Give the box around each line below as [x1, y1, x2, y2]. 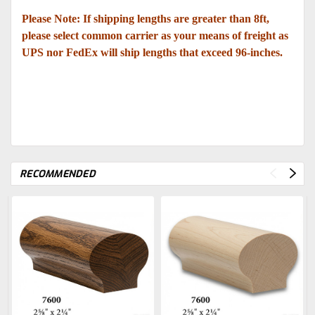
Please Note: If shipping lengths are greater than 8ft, [22, 12, 269, 25]
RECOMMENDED [20, 167, 96, 181]
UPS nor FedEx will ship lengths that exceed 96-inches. [22, 46, 285, 58]
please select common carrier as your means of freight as [22, 29, 288, 41]
